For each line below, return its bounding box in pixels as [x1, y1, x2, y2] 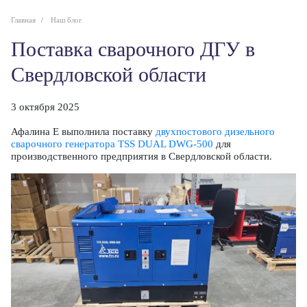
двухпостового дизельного [156, 126, 275, 137]
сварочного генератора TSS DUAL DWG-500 [11, 138, 213, 149]
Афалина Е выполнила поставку [11, 126, 156, 137]
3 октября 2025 [11, 101, 79, 112]
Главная [11, 16, 36, 24]
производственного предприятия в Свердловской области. [11, 151, 272, 162]
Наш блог [51, 16, 82, 24]
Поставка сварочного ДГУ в [11, 38, 26, 60]
